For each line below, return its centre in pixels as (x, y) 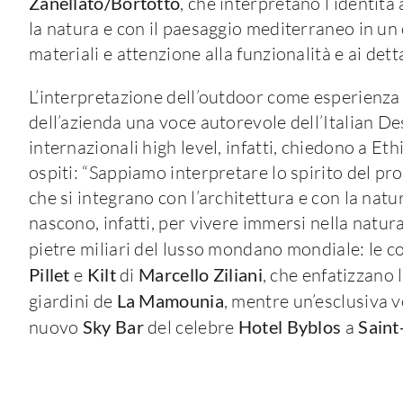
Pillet (49, 274)
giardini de (72, 300)
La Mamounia (170, 300)
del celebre (191, 327)
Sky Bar (113, 326)
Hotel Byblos (290, 326)
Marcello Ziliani (201, 274)
